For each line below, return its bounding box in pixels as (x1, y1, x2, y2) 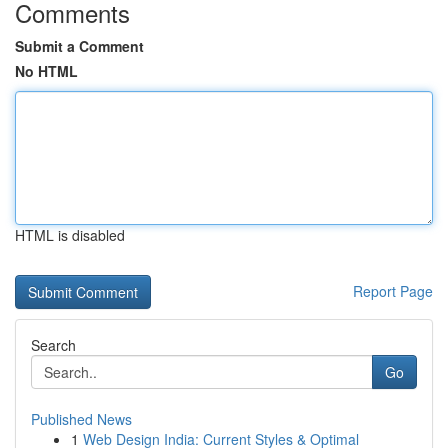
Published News (31, 409, 132, 429)
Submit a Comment (15, 36, 144, 56)
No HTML (15, 61, 78, 81)
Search (31, 335, 76, 355)
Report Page (353, 281, 433, 301)
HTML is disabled (15, 225, 125, 245)
